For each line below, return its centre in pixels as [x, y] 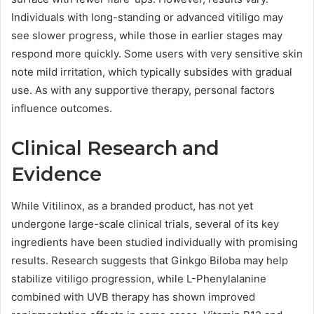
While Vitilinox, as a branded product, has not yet [132, 205]
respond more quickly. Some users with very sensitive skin [157, 54]
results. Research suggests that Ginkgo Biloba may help [150, 260]
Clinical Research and [115, 149]
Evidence [56, 175]
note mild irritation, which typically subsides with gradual [152, 72]
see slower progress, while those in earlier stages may [147, 36]
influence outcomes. [62, 109]
